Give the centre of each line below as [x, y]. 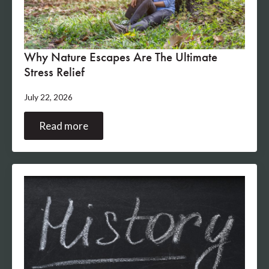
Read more [64, 126]
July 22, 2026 [48, 97]
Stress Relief [54, 72]
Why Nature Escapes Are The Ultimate [121, 57]
